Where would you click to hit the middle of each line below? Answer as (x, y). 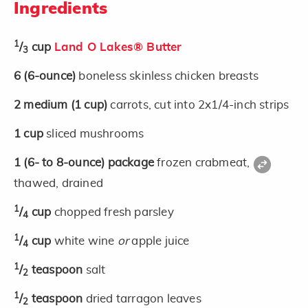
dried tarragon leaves (143, 299)
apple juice (159, 241)
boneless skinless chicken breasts (169, 76)
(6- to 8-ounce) (66, 162)
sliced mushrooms (95, 133)
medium (47, 104)
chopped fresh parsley (114, 212)
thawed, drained (58, 184)
